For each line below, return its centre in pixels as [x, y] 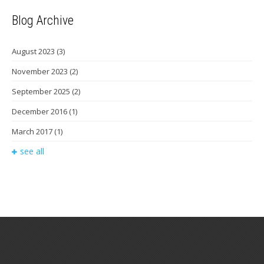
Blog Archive [43, 20]
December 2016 [40, 111]
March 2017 [33, 131]
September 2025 [42, 91]
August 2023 [34, 51]
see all [32, 151]
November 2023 [41, 71]
